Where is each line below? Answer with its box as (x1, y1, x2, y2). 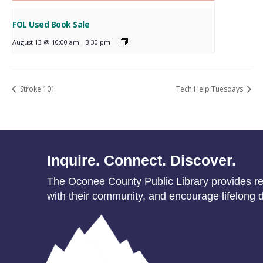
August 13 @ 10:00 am (12, 38, 79, 47)
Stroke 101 (18, 84, 55, 95)
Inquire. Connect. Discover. (47, 151, 236, 168)
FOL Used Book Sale (12, 19, 90, 31)
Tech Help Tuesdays (176, 84, 245, 95)
